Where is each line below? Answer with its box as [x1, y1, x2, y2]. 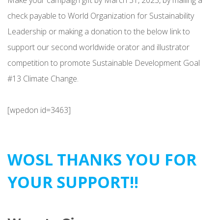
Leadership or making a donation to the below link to [7, 26, 190, 37]
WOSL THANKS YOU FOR [7, 148, 196, 170]
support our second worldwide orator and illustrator [7, 41, 190, 53]
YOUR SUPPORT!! [7, 171, 138, 192]
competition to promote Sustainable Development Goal [7, 57, 200, 68]
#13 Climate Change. [7, 73, 79, 84]
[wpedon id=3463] [7, 104, 71, 115]
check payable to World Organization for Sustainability [7, 10, 194, 21]
